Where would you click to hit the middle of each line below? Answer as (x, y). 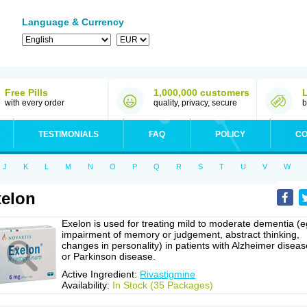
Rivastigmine (168, 274)
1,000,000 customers (201, 93)
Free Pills (26, 93)
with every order (35, 103)
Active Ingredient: (101, 274)
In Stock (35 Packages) (163, 285)
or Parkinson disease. (109, 256)
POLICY (230, 134)
